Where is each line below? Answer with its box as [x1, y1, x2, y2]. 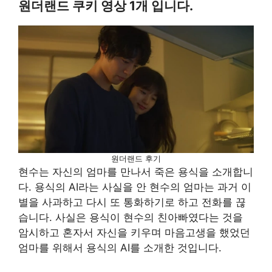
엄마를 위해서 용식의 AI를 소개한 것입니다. [18, 242, 225, 254]
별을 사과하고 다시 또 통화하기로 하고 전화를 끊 [18, 196, 246, 208]
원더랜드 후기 [111, 154, 161, 163]
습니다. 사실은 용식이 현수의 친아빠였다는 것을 [18, 211, 243, 223]
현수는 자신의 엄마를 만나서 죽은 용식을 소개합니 [18, 166, 253, 178]
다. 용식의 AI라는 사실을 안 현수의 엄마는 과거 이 [18, 181, 251, 193]
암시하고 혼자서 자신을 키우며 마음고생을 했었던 [18, 226, 250, 239]
